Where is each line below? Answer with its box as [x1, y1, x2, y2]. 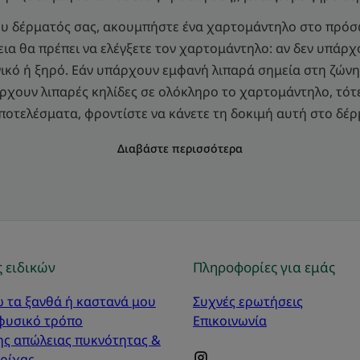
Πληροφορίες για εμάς [192, 257, 335, 276]
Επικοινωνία [192, 311, 267, 329]
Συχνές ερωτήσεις [192, 292, 303, 310]
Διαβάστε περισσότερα [117, 140, 243, 156]
